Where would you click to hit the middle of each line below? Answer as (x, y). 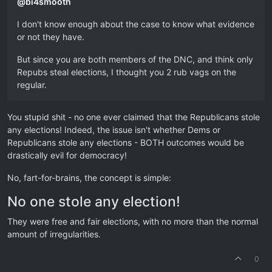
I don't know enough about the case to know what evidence (136, 24)
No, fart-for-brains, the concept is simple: (89, 178)
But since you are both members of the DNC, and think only (135, 59)
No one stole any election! (94, 202)
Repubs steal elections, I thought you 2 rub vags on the (127, 72)
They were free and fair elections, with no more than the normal (133, 221)
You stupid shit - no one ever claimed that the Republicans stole (134, 117)
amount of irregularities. (54, 234)
